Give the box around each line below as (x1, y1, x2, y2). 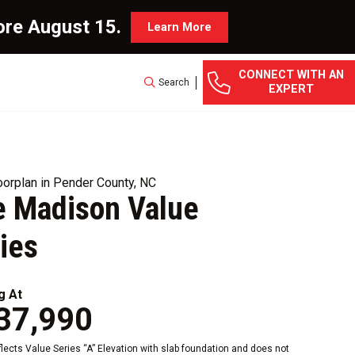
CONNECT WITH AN (239, 68, 345, 82)
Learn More (147, 20, 212, 34)
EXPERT (269, 82, 315, 96)
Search (158, 76, 189, 88)
